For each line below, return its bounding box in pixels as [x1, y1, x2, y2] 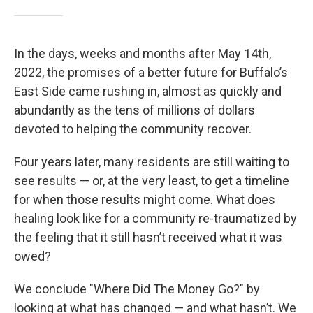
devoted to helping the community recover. [14, 121, 252, 136]
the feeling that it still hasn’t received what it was [14, 229, 282, 245]
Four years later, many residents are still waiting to [14, 154, 289, 169]
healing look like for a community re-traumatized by [14, 210, 297, 226]
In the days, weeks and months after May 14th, [14, 45, 271, 61]
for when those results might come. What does [14, 191, 275, 207]
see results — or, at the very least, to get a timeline [14, 173, 289, 188]
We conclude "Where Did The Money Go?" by [14, 281, 260, 296]
